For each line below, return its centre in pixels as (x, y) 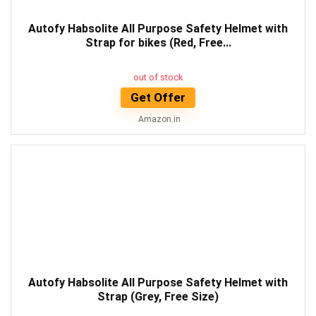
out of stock (158, 77)
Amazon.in (158, 119)
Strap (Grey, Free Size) (158, 296)
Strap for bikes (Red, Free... (158, 42)
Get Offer (158, 97)
